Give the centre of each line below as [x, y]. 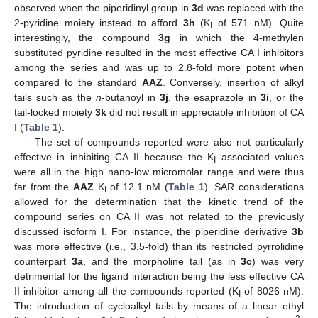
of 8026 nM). [272, 291]
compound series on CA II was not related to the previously [159, 217]
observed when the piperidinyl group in [103, 8]
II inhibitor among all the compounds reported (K [126, 291]
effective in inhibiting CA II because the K [114, 157]
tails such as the [55, 98]
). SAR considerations [254, 187]
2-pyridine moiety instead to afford [99, 23]
